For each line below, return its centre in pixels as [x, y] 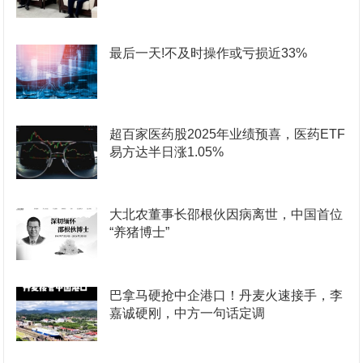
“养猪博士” [140, 233]
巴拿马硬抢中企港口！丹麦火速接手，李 [226, 295]
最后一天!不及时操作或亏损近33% [209, 53]
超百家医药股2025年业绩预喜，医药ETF [228, 134]
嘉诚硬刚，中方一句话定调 [188, 313]
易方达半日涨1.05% [167, 152]
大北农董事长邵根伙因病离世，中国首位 [226, 215]
